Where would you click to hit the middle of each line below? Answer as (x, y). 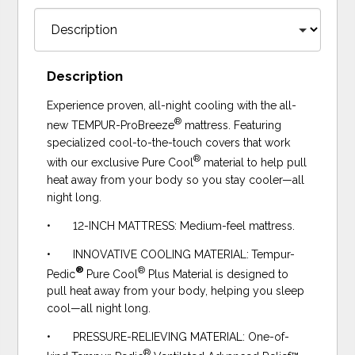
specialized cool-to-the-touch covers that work (169, 142)
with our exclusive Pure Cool (120, 162)
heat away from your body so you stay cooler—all (176, 179)
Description (85, 76)
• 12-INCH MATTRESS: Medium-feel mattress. (171, 225)
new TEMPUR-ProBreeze (111, 125)
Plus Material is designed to (217, 274)
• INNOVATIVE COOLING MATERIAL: (148, 254)
